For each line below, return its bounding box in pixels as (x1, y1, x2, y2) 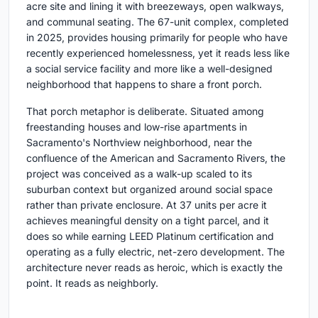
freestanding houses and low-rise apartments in (26, 120, 247, 133)
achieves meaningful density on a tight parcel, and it (26, 214, 269, 226)
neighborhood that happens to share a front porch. (26, 77, 262, 90)
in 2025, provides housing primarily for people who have (26, 31, 287, 43)
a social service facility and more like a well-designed (26, 62, 273, 75)
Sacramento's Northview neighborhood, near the (26, 136, 252, 148)
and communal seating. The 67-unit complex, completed (26, 15, 289, 28)
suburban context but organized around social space (26, 182, 273, 195)
